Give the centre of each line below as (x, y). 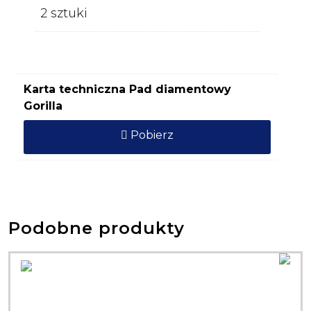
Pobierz (151, 135)
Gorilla (43, 106)
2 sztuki (64, 13)
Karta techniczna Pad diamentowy (127, 89)
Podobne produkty (96, 228)
